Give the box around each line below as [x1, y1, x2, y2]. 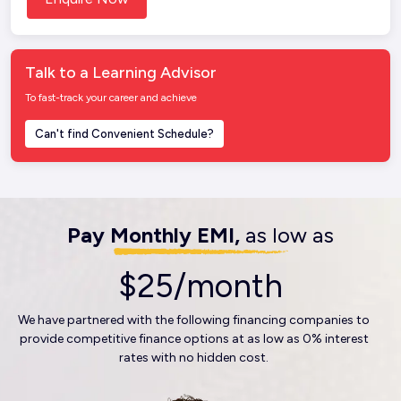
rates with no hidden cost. [119, 350, 269, 365]
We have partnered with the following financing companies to [18, 312, 370, 328]
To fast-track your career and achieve [25, 91, 197, 104]
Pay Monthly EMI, [67, 222, 245, 248]
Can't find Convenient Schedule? [35, 127, 214, 141]
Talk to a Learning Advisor [25, 63, 217, 82]
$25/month [118, 267, 283, 305]
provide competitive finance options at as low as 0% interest [19, 331, 369, 346]
